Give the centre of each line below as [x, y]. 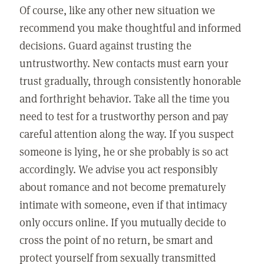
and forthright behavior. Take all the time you [125, 98]
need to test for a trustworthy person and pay [124, 115]
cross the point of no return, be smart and [116, 239]
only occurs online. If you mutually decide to [123, 222]
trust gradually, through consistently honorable [131, 80]
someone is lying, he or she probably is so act [124, 151]
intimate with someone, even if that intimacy [123, 204]
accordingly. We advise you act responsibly [119, 169]
